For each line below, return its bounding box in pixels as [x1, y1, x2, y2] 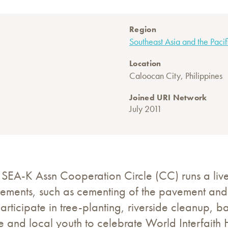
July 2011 [129, 103, 162, 115]
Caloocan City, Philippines [129, 70, 222, 82]
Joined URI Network [129, 92, 207, 103]
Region [129, 24, 156, 35]
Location [129, 58, 161, 69]
